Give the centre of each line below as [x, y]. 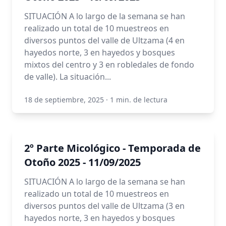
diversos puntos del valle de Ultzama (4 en [104, 40]
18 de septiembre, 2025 [64, 100]
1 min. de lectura [139, 100]
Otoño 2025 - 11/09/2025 [82, 162]
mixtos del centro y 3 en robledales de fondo [109, 65]
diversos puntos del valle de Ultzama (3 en [104, 206]
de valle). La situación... [68, 77]
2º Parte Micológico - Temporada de [112, 148]
